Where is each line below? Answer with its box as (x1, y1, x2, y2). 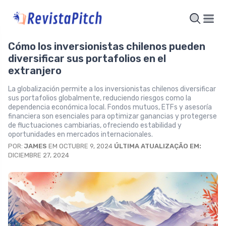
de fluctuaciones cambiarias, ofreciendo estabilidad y (8, 121, 182, 130)
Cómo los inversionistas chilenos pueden (8, 40, 205, 52)
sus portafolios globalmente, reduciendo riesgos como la (8, 93, 191, 102)
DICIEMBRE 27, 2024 (8, 151, 69, 159)
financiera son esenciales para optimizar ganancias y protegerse (8, 111, 217, 121)
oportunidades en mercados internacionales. (8, 130, 153, 139)
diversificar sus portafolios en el (8, 52, 166, 65)
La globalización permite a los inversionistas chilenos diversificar (8, 84, 216, 93)
